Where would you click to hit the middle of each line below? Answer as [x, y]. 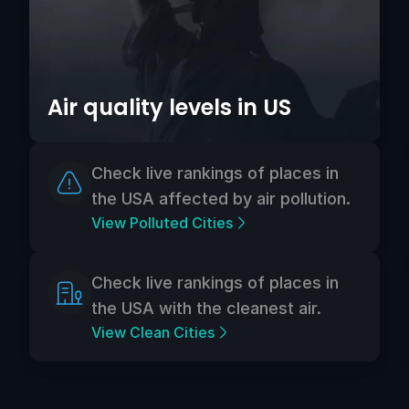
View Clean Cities [153, 332]
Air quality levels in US [169, 107]
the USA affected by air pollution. [221, 198]
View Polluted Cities [162, 222]
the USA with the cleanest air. [206, 308]
